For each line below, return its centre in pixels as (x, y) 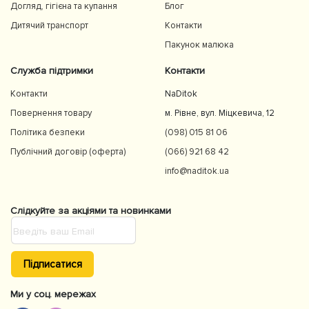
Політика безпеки (48, 133)
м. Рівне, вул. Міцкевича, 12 (220, 113)
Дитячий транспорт (49, 26)
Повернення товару (51, 113)
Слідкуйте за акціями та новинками (91, 211)
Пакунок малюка (199, 45)
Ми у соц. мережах (53, 294)
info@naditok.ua (197, 171)
